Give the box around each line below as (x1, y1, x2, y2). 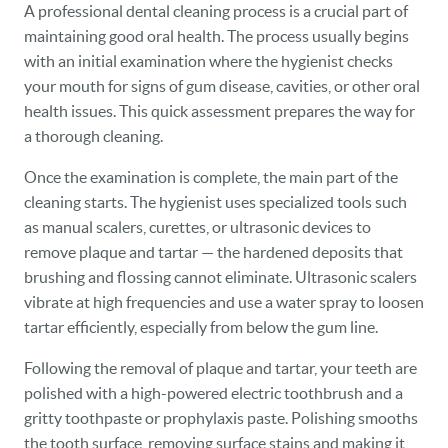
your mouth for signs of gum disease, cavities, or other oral (24, 77, 420, 95)
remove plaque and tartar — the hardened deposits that (24, 243, 403, 261)
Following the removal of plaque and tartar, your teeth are (24, 359, 417, 377)
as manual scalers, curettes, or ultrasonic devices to (24, 218, 371, 236)
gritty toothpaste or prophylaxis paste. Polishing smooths (24, 409, 418, 427)
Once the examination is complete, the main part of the (24, 168, 398, 186)
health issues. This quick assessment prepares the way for (24, 102, 415, 120)
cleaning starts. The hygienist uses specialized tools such (24, 193, 407, 211)
